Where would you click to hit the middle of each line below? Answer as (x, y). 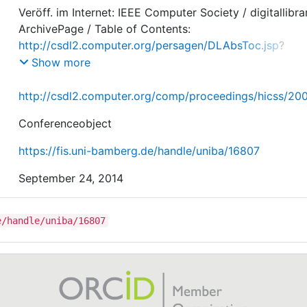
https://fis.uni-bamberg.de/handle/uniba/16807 (139, 151)
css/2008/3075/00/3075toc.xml (102, 78)
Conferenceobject (65, 124)
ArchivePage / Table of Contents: (105, 28)
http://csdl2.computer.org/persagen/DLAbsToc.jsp (149, 45)
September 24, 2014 (71, 179)
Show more (61, 63)
